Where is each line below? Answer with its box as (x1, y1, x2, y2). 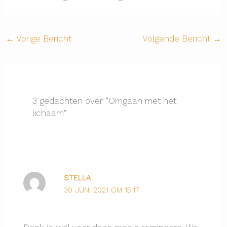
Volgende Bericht (142, 33, 213, 44)
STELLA (63, 173, 91, 183)
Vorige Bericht (14, 33, 72, 44)
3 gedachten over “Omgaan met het (32, 96, 176, 106)
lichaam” (32, 108, 66, 119)
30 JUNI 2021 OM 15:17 (63, 185, 139, 195)
